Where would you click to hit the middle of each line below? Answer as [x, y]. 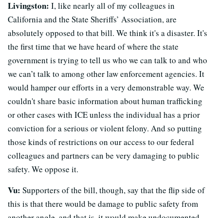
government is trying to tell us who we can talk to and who [108, 60]
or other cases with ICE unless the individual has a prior [104, 114]
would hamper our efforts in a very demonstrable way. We [106, 87]
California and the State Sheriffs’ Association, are [92, 19]
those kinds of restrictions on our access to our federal [101, 142]
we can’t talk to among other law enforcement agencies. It [106, 73]
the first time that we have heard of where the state [93, 46]
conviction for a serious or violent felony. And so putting [105, 128]
